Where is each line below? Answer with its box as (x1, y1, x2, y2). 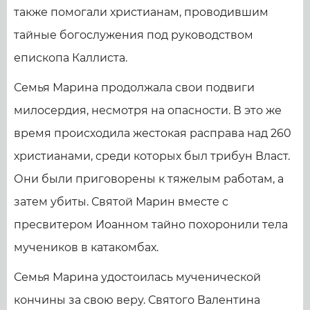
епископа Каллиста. (14, 51, 127, 64)
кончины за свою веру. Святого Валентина (14, 293, 260, 307)
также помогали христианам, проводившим (14, 5, 268, 19)
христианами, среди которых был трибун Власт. (14, 149, 290, 163)
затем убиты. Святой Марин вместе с (14, 194, 228, 208)
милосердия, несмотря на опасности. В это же (14, 103, 282, 117)
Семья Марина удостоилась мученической (14, 270, 261, 284)
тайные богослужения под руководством (14, 28, 253, 42)
